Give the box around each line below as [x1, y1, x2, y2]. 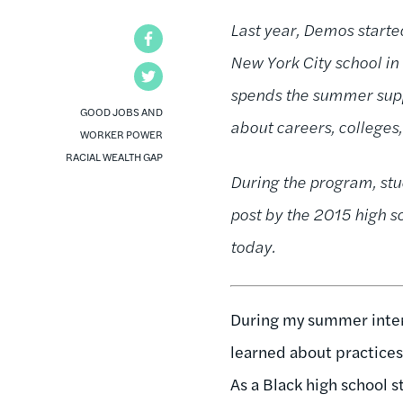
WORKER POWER [80, 125, 164, 142]
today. [230, 234, 276, 257]
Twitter [163, 65, 210, 86]
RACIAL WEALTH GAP [66, 148, 164, 165]
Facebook [163, 27, 225, 49]
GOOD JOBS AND [80, 103, 164, 120]
